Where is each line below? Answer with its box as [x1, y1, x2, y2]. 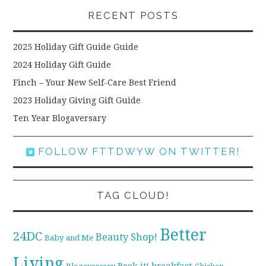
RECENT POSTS [87, 9, 179, 21]
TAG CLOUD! [96, 189, 170, 201]
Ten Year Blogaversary [13, 113, 107, 123]
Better [160, 225, 207, 244]
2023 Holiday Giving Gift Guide [13, 95, 141, 105]
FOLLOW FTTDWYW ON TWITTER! [34, 145, 240, 157]
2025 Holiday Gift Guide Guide [13, 42, 139, 52]
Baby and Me [45, 233, 94, 242]
